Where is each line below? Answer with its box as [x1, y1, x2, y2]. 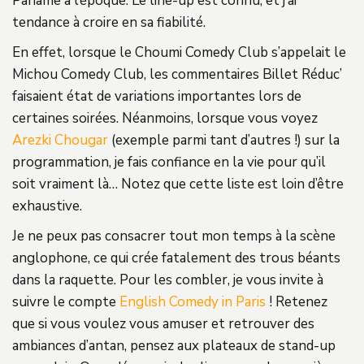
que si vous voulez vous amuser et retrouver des [12, 314, 314, 333]
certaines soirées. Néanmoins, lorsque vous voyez [12, 108, 318, 128]
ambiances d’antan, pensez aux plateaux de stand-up [12, 336, 336, 355]
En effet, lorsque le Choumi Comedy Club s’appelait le [12, 42, 346, 62]
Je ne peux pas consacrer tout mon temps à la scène [12, 226, 336, 245]
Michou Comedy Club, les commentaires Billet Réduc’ [12, 64, 342, 84]
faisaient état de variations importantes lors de [12, 86, 301, 106]
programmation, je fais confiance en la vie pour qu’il [12, 152, 326, 171]
